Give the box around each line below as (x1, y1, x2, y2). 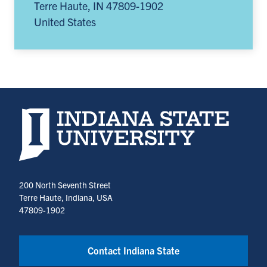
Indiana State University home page (19, 108, 179, 123)
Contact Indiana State (88, 244, 179, 257)
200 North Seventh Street (19, 179, 111, 191)
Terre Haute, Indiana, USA (19, 192, 113, 203)
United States (34, 15, 97, 29)
